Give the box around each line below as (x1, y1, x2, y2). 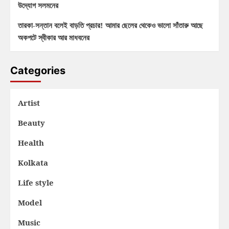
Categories (10, 64, 65, 77)
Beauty (18, 118, 45, 128)
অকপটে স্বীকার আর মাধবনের (18, 32, 89, 43)
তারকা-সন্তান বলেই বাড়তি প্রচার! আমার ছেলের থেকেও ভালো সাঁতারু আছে (18, 20, 203, 31)
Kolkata (18, 157, 48, 168)
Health (18, 138, 44, 148)
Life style (18, 177, 54, 188)
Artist (18, 98, 40, 108)
